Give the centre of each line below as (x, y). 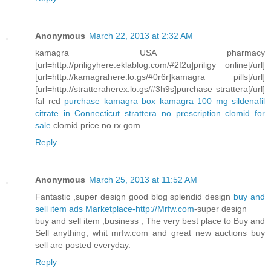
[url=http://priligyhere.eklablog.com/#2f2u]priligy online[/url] (150, 64)
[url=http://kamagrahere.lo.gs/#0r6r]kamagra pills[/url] (150, 77)
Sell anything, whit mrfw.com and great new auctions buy (150, 233)
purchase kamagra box (110, 101)
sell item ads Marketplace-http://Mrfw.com (115, 208)
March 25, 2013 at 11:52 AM (143, 179)
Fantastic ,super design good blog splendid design (135, 196)
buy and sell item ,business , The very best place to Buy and (150, 220)
